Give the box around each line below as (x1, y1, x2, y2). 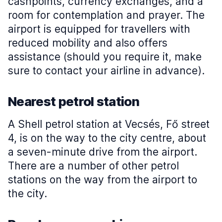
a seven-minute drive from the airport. (8, 146, 197, 158)
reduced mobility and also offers (8, 37, 167, 49)
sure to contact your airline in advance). (8, 64, 205, 77)
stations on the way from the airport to (8, 173, 197, 186)
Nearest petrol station (8, 94, 140, 109)
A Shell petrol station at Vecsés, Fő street (8, 118, 210, 130)
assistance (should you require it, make (8, 51, 202, 63)
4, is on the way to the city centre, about (8, 132, 206, 144)
